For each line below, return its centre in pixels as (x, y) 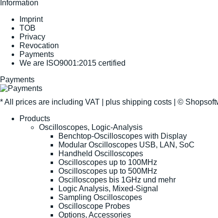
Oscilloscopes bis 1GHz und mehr (117, 180)
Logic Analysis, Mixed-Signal (108, 188)
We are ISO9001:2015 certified (73, 63)
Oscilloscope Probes (94, 206)
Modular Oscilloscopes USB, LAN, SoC (127, 145)
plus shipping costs (139, 102)
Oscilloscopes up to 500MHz (108, 171)
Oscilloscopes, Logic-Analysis (91, 127)
